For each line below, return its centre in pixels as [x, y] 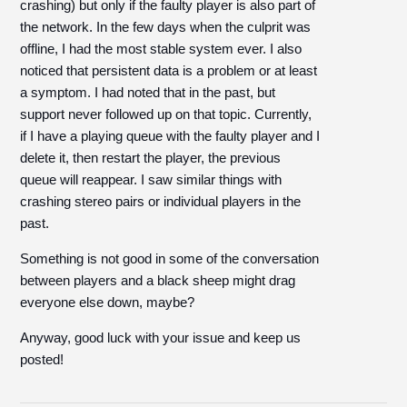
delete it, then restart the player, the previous [151, 158]
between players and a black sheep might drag [158, 280]
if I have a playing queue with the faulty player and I [170, 136]
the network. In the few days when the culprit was [166, 27]
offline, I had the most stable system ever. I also [161, 49]
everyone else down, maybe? [108, 302]
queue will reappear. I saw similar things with [151, 179]
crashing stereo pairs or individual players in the [161, 201]
